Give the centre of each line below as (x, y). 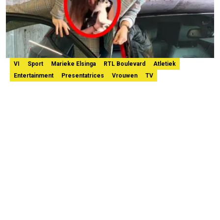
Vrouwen (125, 76)
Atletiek (165, 64)
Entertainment (34, 76)
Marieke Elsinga (73, 64)
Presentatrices (83, 76)
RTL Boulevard (124, 64)
